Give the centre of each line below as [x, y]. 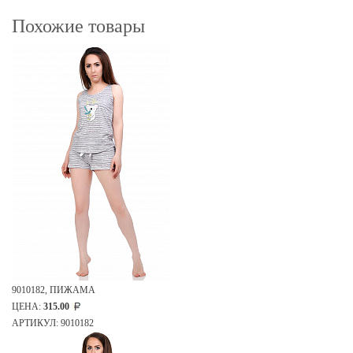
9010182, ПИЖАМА [54, 290]
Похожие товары [78, 26]
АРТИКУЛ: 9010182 [53, 323]
